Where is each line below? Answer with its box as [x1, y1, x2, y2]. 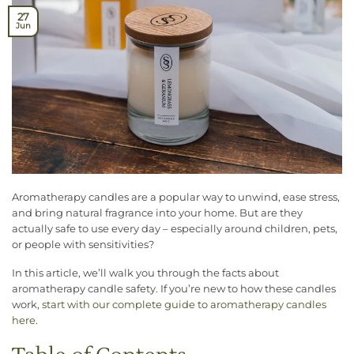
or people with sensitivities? [12, 238, 154, 250]
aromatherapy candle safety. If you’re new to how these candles [12, 283, 336, 296]
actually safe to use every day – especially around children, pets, [12, 222, 337, 235]
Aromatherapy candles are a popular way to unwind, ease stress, [12, 190, 340, 203]
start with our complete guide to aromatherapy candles [42, 299, 326, 311]
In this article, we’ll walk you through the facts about [12, 267, 279, 280]
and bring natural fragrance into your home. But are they [12, 206, 303, 219]
